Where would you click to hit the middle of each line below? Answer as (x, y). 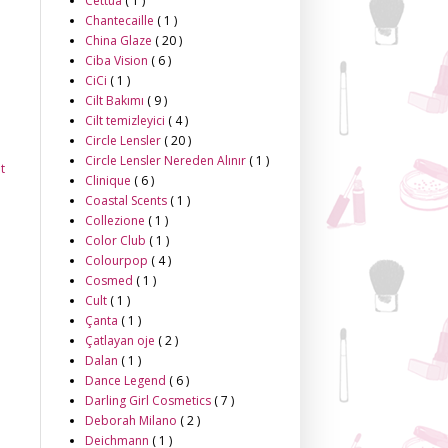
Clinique (109, 180)
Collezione (116, 220)
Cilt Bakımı (116, 100)
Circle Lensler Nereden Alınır (167, 160)
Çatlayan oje (121, 340)
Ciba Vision (118, 60)
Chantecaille (121, 20)
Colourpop (118, 260)
